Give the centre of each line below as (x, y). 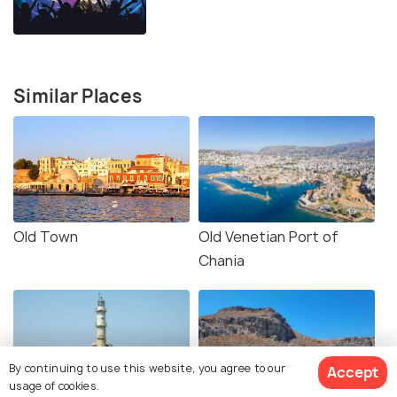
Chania (222, 261)
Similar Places (78, 97)
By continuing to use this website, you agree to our (148, 368)
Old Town (46, 237)
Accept (353, 372)
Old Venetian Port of (269, 237)
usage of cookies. (54, 385)
